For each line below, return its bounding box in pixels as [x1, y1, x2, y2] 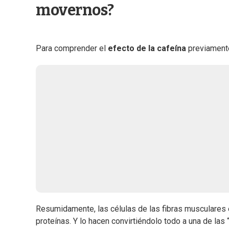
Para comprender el [36, 43, 108, 54]
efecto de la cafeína [108, 43, 186, 54]
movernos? [36, 1, 114, 20]
